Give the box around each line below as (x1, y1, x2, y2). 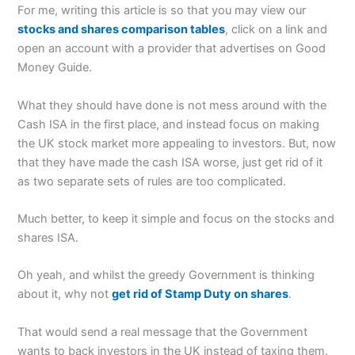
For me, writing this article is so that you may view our (17, 3, 307, 18)
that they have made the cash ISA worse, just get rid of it (17, 155, 323, 170)
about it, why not (17, 287, 113, 302)
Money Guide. (17, 60, 93, 75)
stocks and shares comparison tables (17, 22, 226, 37)
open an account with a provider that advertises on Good (17, 41, 326, 56)
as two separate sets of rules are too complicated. (17, 174, 287, 189)
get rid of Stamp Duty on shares (112, 287, 289, 302)
